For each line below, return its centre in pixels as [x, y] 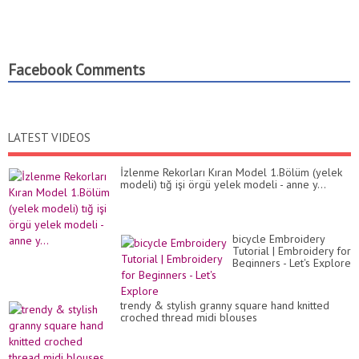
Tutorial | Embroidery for [292, 251]
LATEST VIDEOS [49, 138]
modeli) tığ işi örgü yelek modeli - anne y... [223, 185]
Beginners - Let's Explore [292, 263]
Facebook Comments [77, 70]
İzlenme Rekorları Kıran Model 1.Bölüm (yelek [231, 173]
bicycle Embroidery [278, 239]
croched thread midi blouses [189, 318]
